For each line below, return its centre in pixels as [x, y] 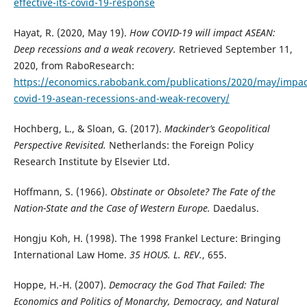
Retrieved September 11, [234, 49]
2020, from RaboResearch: [74, 66]
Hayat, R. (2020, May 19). [71, 33]
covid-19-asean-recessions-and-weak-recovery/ [121, 99]
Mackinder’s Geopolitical [217, 129]
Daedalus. [234, 208]
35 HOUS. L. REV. [165, 255]
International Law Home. [71, 255]
